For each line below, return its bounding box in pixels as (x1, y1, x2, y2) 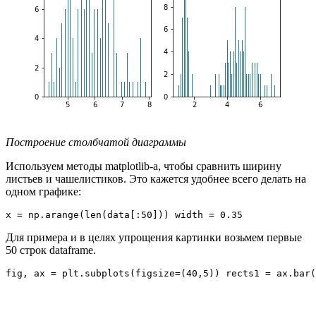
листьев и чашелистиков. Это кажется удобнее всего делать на (6, 172, 306, 185)
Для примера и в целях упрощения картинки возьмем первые (6, 231, 302, 243)
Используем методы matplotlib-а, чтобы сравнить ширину (6, 159, 281, 172)
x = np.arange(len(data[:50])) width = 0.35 (6, 209, 243, 220)
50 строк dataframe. (6, 243, 96, 256)
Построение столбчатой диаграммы (6, 135, 186, 148)
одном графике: (6, 185, 81, 197)
